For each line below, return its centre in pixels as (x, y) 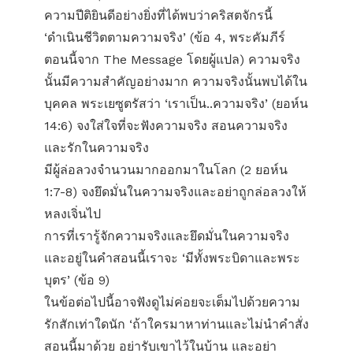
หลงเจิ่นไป (72, 214)
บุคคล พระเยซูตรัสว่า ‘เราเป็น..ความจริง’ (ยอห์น (176, 104)
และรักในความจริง (97, 148)
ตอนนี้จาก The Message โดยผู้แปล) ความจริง (172, 59)
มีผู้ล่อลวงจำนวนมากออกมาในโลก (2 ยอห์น (166, 170)
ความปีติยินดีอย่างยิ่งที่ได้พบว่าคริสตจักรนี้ (158, 15)
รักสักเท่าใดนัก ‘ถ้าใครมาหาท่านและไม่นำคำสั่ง (176, 324)
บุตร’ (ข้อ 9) (77, 280)
